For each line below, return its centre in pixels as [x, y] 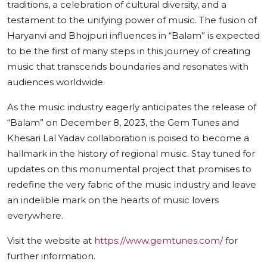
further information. [51, 256]
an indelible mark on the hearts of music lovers [113, 200]
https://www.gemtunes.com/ [159, 240]
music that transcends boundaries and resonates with [128, 66]
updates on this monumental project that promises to [129, 169]
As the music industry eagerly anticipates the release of [132, 107]
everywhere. [35, 215]
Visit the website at [51, 240]
